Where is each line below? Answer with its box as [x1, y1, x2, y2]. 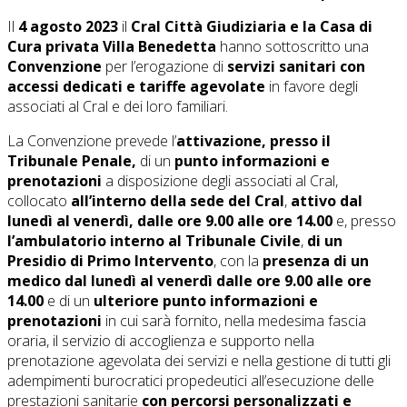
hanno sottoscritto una [220, 36, 369, 56]
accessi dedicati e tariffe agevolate [7, 76, 265, 96]
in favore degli [265, 76, 358, 96]
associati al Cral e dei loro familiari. [7, 96, 228, 116]
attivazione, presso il [176, 131, 331, 151]
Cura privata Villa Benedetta [7, 36, 220, 56]
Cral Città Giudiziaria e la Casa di [131, 16, 372, 36]
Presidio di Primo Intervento [7, 251, 213, 271]
